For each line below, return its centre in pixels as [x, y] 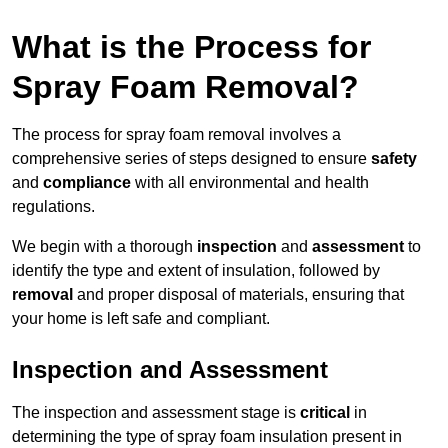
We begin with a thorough [104, 247]
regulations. [53, 207]
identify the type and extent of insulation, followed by [196, 271]
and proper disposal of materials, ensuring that [238, 295]
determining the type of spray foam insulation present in [207, 437]
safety [394, 159]
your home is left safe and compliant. [141, 319]
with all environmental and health [250, 183]
